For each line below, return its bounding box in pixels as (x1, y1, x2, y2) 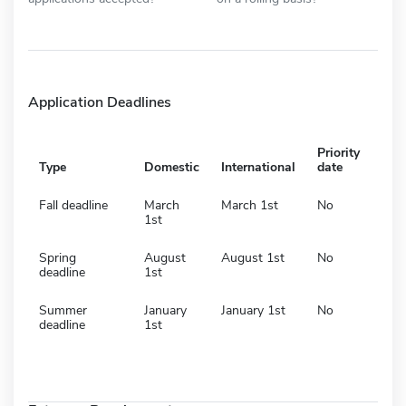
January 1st (221, 301, 285, 319)
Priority (317, 143, 360, 161)
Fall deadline (39, 196, 108, 214)
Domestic (144, 158, 199, 176)
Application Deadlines (28, 92, 171, 112)
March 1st (221, 196, 278, 214)
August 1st (221, 248, 285, 266)
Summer (39, 301, 87, 319)
